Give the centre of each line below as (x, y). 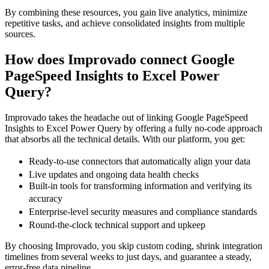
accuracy (49, 199)
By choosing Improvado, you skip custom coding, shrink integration (134, 246)
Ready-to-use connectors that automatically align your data (143, 162)
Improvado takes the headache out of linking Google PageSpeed (126, 118)
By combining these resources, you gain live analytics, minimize (126, 13)
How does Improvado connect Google (120, 60)
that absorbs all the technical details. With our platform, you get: (125, 139)
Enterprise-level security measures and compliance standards (146, 212)
